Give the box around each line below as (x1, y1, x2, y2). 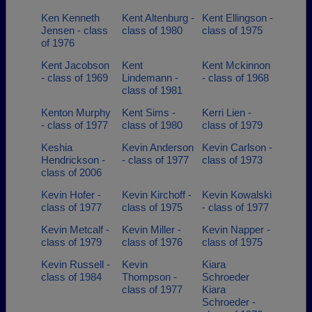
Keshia (41, 141, 72, 153)
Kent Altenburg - (121, 12, 194, 24)
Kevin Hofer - (41, 189, 101, 201)
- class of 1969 (41, 72, 108, 84)
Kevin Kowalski (202, 189, 272, 201)
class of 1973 (202, 154, 263, 166)
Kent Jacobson (41, 59, 109, 71)
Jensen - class (41, 24, 108, 36)
